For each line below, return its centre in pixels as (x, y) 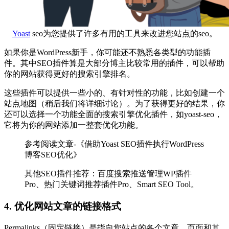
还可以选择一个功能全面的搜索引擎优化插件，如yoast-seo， (113, 114)
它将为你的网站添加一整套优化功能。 (74, 125)
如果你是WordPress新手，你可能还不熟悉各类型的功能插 (107, 53)
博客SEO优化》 (53, 155)
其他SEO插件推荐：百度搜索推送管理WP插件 (108, 174)
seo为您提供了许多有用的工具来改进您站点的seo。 (123, 34)
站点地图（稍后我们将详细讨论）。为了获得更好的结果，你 (114, 104)
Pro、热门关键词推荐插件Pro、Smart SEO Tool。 (112, 185)
